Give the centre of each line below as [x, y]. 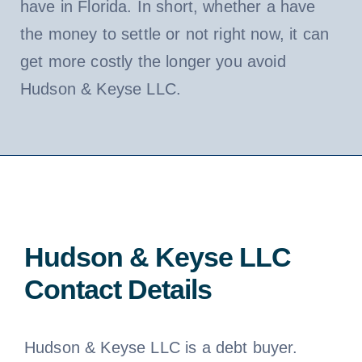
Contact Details [118, 289]
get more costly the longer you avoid [153, 61]
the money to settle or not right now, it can [175, 34]
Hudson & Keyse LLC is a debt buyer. [161, 347]
